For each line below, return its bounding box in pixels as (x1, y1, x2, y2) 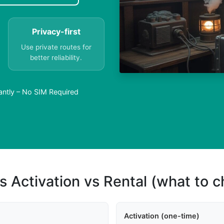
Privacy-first (31, 26, 80, 37)
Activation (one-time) (123, 211, 199, 220)
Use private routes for (20, 43, 91, 51)
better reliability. (30, 53, 82, 62)
